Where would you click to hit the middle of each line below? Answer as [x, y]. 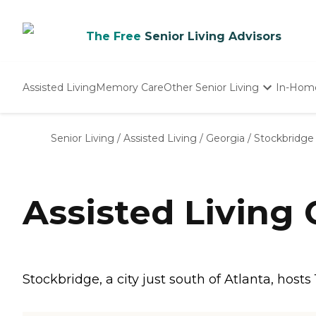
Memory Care [130, 87]
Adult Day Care [201, 150]
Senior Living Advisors [213, 36]
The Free [114, 36]
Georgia [225, 138]
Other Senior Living [211, 87]
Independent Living [213, 121]
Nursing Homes [203, 135]
